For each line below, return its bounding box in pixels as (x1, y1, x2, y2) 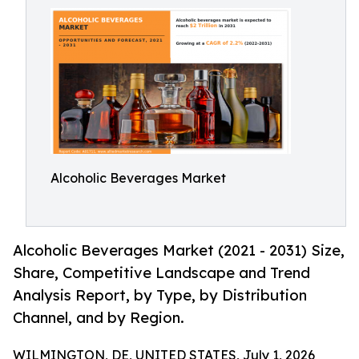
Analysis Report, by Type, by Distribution (13, 286, 307, 305)
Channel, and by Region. (13, 309, 184, 327)
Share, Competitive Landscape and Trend (13, 264, 310, 282)
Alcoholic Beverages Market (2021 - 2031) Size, (13, 241, 345, 260)
